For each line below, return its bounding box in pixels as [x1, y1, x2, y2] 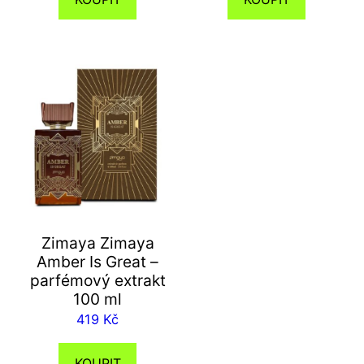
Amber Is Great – [37, 252, 158, 272]
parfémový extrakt [29, 271, 166, 291]
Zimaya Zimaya [41, 233, 154, 253]
